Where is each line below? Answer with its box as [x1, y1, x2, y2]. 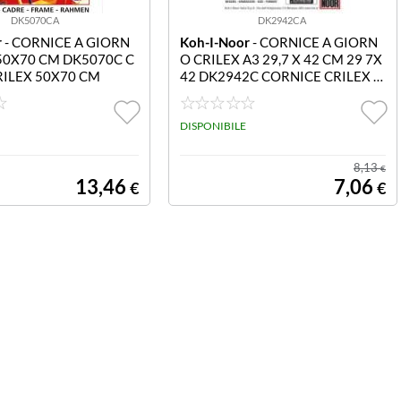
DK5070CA [10, 14, 59, 26]
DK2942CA [258, 14, 307, 26]
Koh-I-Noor [179, 34, 250, 50]
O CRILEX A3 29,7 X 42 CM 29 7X [179, 51, 382, 67]
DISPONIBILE [179, 119, 246, 132]
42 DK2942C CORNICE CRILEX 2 [179, 68, 381, 84]
